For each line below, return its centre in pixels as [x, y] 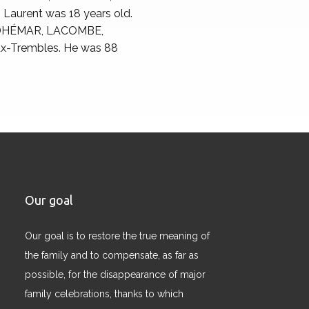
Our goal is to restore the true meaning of [117, 236]
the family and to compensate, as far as [112, 256]
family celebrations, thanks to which [104, 294]
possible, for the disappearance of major [115, 275]
